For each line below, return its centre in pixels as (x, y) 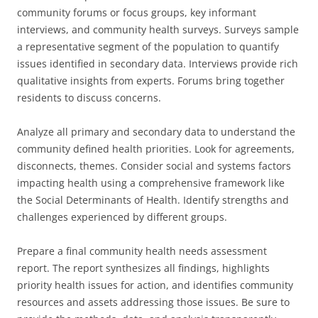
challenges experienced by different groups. (122, 217)
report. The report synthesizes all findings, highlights (143, 268)
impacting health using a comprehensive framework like (151, 183)
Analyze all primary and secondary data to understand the (156, 132)
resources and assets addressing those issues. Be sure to (153, 302)
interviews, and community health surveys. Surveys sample (158, 29)
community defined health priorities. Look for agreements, (156, 149)
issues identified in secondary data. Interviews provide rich (158, 64)
